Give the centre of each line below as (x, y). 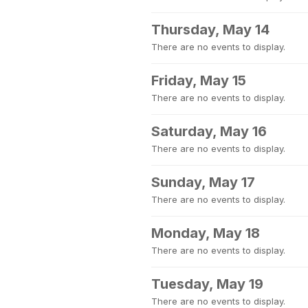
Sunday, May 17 (203, 182)
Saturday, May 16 (209, 131)
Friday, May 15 (199, 80)
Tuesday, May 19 (207, 284)
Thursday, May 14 (210, 30)
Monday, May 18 (206, 233)
